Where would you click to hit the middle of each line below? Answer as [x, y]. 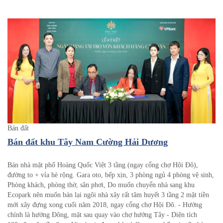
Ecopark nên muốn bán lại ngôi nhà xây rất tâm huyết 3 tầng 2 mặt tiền [108, 195]
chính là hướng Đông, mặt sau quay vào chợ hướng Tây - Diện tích [102, 215]
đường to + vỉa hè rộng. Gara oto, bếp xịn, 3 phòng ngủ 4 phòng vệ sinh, [111, 175]
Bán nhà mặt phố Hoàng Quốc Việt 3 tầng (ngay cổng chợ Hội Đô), [103, 165]
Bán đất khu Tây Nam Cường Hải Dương [88, 142]
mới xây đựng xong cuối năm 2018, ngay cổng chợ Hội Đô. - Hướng [105, 205]
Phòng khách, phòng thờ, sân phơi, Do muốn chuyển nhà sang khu [101, 185]
